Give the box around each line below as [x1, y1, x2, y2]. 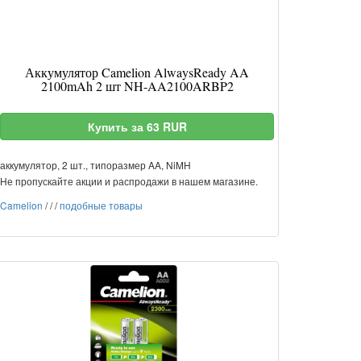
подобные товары [60, 198, 143, 212]
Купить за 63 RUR [87, 118, 187, 135]
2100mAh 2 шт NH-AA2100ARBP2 [40, 77, 234, 94]
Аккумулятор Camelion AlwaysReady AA [25, 64, 249, 81]
